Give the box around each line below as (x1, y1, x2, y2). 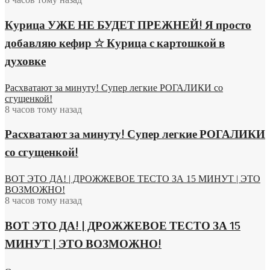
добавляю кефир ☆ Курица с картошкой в (5, 34, 225, 53)
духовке (5, 52, 46, 71)
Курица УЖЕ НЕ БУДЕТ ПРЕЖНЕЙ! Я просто (5, 16, 251, 35)
